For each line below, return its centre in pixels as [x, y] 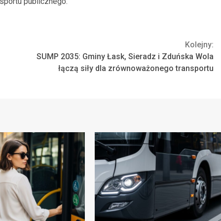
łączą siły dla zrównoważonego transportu [136, 69]
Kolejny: [199, 45]
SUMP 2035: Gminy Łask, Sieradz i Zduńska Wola [125, 57]
